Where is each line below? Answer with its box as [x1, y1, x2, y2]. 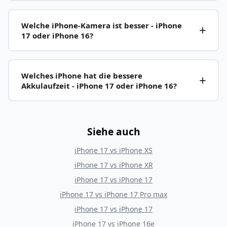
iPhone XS [119, 145, 153, 156]
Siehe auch [87, 125, 140, 139]
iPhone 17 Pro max [104, 190, 167, 200]
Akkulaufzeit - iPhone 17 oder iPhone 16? [21, 80, 177, 91]
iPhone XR [119, 160, 153, 170]
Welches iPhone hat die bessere [21, 70, 142, 81]
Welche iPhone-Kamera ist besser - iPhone [21, 20, 182, 30]
